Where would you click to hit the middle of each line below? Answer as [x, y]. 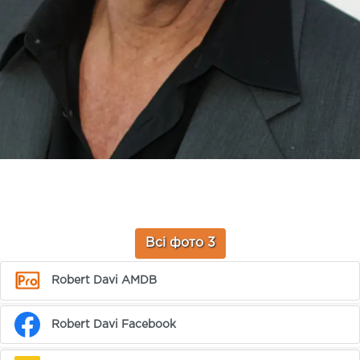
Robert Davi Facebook [114, 324]
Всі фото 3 [180, 243]
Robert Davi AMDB [104, 280]
